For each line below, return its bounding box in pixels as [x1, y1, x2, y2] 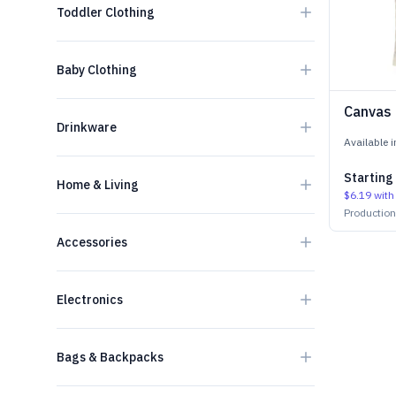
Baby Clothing [57, 62, 137, 78]
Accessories [57, 234, 127, 250]
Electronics [57, 292, 123, 308]
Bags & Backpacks [57, 349, 164, 365]
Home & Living [57, 177, 139, 193]
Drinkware [57, 119, 117, 135]
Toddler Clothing [57, 4, 155, 20]
